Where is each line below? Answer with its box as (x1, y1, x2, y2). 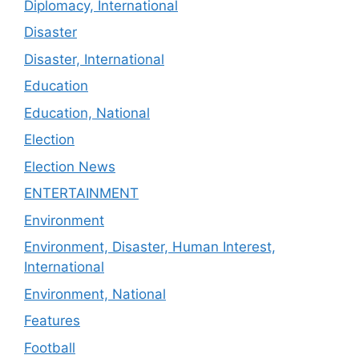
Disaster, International (24, 50, 164, 67)
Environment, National (24, 285, 166, 302)
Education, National (24, 104, 150, 121)
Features (24, 313, 80, 329)
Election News (24, 158, 115, 175)
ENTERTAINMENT (24, 185, 139, 201)
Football (24, 339, 75, 356)
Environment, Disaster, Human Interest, (24, 239, 276, 255)
